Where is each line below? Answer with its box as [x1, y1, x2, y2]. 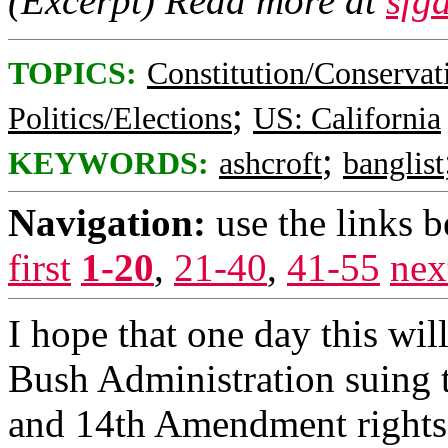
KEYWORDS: [8, 146, 209, 181]
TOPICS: [8, 56, 137, 91]
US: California [253, 101, 441, 136]
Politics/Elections [8, 101, 232, 136]
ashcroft [219, 146, 322, 181]
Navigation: [8, 201, 206, 244]
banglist [343, 146, 444, 181]
